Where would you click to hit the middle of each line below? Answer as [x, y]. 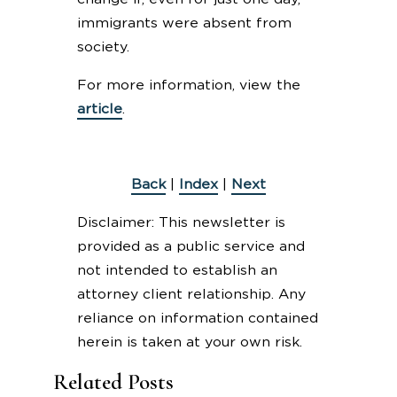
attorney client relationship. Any [191, 294]
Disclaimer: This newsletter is [181, 222]
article [99, 109]
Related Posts [113, 381]
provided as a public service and [191, 246]
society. [103, 47]
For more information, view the [188, 85]
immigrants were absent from [184, 23]
